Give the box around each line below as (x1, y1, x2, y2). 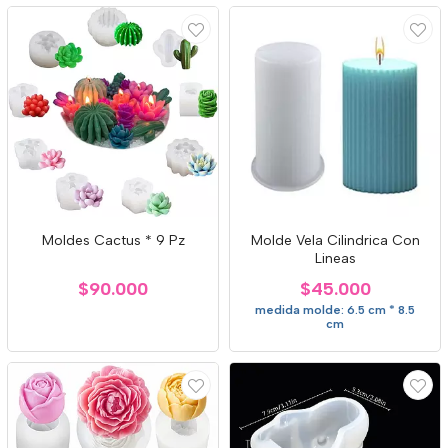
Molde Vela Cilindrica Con (250, 232, 420, 249)
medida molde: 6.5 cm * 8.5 (255, 303, 415, 317)
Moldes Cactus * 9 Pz (41, 232, 185, 249)
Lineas (314, 250, 356, 267)
